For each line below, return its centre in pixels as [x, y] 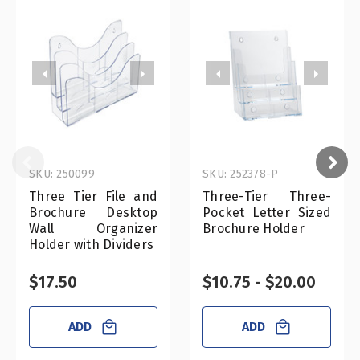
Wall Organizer [93, 229]
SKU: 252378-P [241, 174]
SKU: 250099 [62, 174]
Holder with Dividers [91, 245]
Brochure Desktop [93, 213]
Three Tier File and [93, 197]
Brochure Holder [254, 229]
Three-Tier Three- [267, 197]
